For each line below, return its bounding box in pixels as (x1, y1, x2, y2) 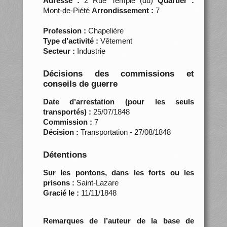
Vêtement (98, 36, 132, 45)
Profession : (43, 26, 86, 35)
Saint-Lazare (74, 178, 119, 187)
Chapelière (86, 26, 124, 35)
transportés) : (43, 107, 91, 116)
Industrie (74, 46, 105, 55)
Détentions (43, 149, 87, 160)
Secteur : (43, 46, 75, 55)
